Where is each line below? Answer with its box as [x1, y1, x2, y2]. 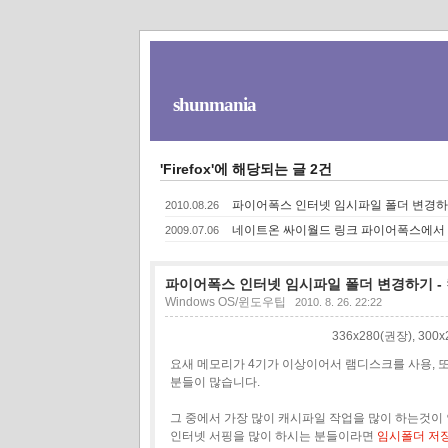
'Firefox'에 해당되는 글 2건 [159, 160, 332, 177]
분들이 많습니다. [169, 374, 260, 389]
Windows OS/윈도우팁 [164, 294, 286, 309]
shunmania [172, 94, 256, 115]
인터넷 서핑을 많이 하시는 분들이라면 [169, 428, 377, 443]
